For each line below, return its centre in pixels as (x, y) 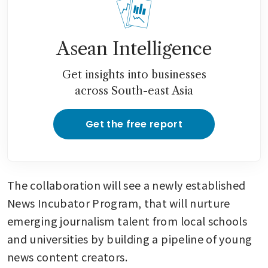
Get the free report (134, 124)
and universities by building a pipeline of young (130, 238)
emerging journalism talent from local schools (127, 220)
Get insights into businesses (134, 74)
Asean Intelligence (134, 48)
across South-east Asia (134, 91)
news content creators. (67, 256)
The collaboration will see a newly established (127, 185)
